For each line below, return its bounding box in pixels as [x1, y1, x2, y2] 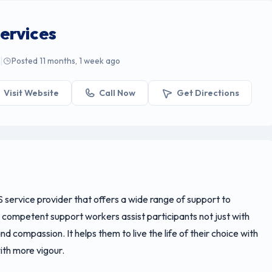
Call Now [99, 87, 136, 98]
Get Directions [176, 87, 239, 98]
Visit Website [3, 87, 59, 98]
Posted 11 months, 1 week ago [12, 55, 121, 67]
